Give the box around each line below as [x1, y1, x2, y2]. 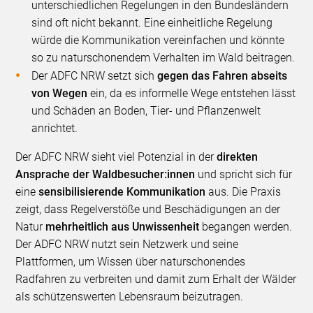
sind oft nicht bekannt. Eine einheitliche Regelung [31, 16, 273, 30]
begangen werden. [199, 220, 293, 234]
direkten [217, 150, 259, 164]
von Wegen [31, 87, 88, 101]
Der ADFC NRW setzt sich [31, 69, 158, 83]
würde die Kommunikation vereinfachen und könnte [31, 34, 285, 48]
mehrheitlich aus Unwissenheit [45, 220, 200, 234]
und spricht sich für [195, 168, 293, 182]
